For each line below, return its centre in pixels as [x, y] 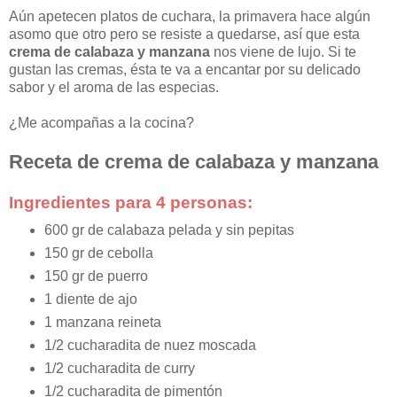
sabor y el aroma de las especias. [114, 88]
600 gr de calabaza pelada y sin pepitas [169, 230]
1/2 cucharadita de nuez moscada [150, 346]
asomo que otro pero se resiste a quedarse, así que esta [184, 35]
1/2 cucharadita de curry [119, 368]
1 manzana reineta [102, 323]
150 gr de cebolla [98, 253]
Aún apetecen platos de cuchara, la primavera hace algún [190, 17]
